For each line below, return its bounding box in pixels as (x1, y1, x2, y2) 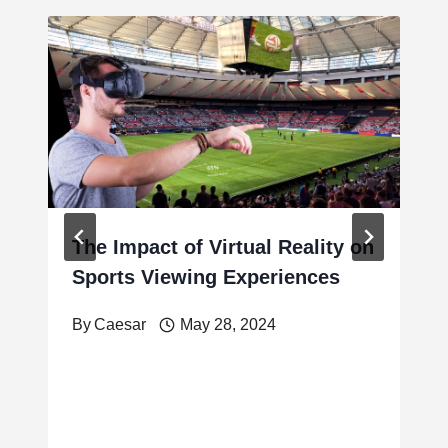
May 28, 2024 (179, 316, 276, 334)
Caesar (94, 316, 147, 334)
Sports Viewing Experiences (72, 266, 340, 289)
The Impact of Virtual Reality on (72, 236, 374, 259)
